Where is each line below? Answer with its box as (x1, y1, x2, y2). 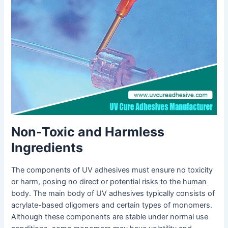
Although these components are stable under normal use (11, 212, 209, 222)
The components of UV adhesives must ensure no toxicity (11, 165, 213, 175)
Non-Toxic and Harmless (11, 124, 165, 139)
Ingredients (11, 139, 83, 155)
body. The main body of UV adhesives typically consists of (11, 189, 215, 198)
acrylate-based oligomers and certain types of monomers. (11, 201, 213, 210)
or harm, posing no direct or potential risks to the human (11, 177, 207, 187)
